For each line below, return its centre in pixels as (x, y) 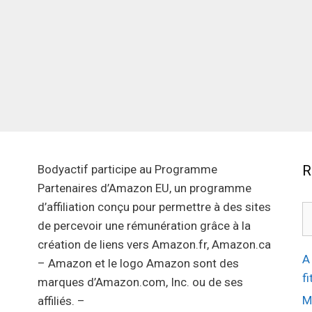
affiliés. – (61, 301)
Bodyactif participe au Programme (127, 170)
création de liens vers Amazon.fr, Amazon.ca (154, 245)
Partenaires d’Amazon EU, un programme (144, 188)
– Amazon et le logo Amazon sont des (138, 264)
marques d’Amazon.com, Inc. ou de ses (140, 282)
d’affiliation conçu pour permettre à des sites (154, 207)
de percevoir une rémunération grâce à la (144, 226)
